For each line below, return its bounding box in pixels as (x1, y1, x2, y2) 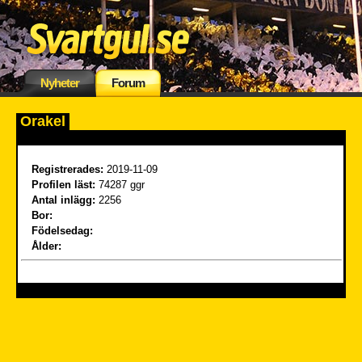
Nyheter (40, 76, 79, 90)
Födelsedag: (32, 225, 96, 237)
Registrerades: (32, 163, 103, 175)
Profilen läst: (32, 179, 95, 191)
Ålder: (32, 240, 65, 252)
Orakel (20, 113, 65, 129)
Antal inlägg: (32, 194, 99, 206)
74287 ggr (95, 179, 145, 191)
